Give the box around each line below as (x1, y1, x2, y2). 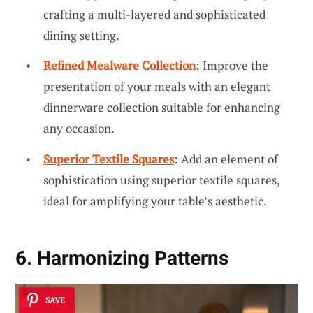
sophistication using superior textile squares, (43, 172, 279, 189)
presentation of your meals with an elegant (43, 78, 270, 95)
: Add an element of (174, 151, 278, 168)
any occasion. (43, 120, 115, 137)
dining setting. (43, 27, 119, 43)
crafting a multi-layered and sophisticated (43, 6, 265, 22)
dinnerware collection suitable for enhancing (43, 99, 280, 116)
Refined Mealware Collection (43, 57, 196, 74)
